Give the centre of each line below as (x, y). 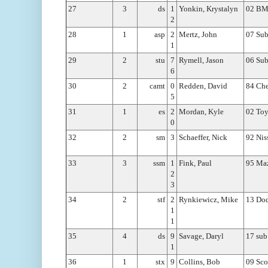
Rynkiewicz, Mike (208, 199)
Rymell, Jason (201, 60)
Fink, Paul (195, 163)
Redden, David (203, 86)
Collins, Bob (200, 261)
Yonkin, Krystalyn (208, 8)
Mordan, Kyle (201, 111)
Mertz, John (198, 34)
